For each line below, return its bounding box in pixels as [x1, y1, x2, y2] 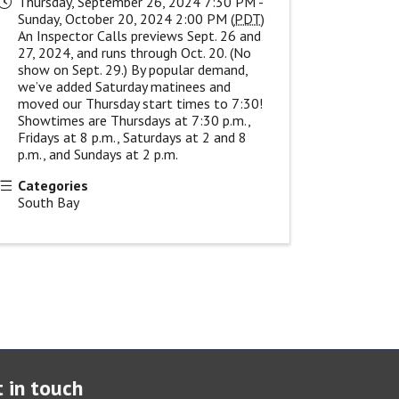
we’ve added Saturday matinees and [18, 77, 232, 95]
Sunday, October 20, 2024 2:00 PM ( [18, 9, 235, 28]
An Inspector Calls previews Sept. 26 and [18, 26, 262, 45]
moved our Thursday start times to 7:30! [18, 94, 264, 112]
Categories [18, 175, 89, 194]
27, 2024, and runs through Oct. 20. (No [18, 43, 252, 61]
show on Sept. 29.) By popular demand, [18, 60, 248, 78]
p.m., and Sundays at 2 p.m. [18, 144, 179, 163]
